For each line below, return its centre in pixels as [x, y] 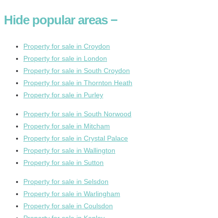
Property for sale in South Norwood [77, 114]
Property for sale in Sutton [64, 162]
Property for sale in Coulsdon [68, 206]
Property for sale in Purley [63, 95]
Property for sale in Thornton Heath [78, 82]
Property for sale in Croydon [67, 46]
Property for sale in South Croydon [77, 70]
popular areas [70, 20]
